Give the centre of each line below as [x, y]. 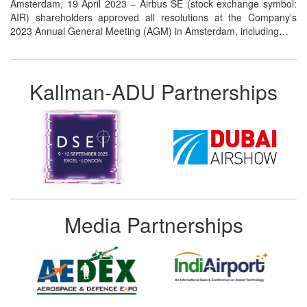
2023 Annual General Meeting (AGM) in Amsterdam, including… [149, 31]
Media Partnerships [153, 225]
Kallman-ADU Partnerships [153, 92]
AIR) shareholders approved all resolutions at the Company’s [153, 17]
